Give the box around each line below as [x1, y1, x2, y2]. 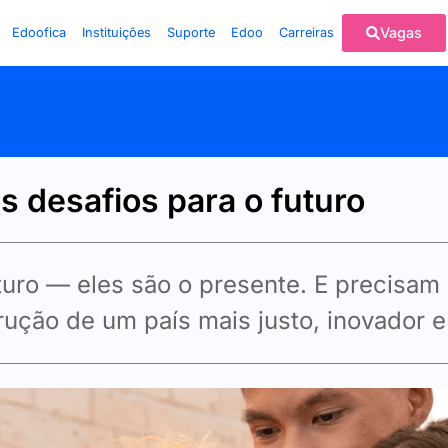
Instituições [81, 25, 151, 40]
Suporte [166, 25, 215, 40]
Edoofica [11, 25, 66, 40]
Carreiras [278, 25, 334, 40]
